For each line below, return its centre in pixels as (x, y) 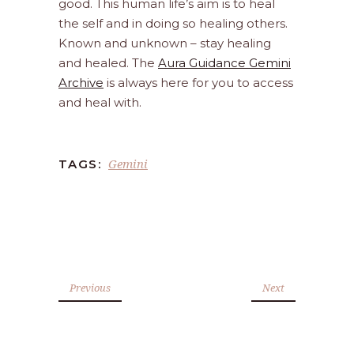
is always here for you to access (198, 83)
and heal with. (100, 103)
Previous (90, 288)
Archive (81, 83)
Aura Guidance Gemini (224, 63)
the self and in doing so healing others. (173, 24)
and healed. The (108, 63)
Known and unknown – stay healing (165, 43)
